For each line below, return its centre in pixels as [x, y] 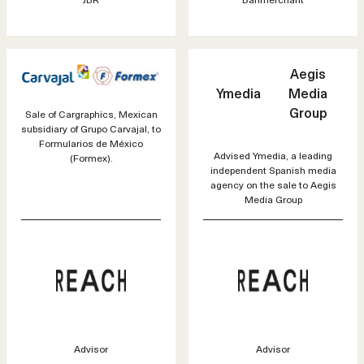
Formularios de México [91, 143]
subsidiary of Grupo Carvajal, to [91, 129]
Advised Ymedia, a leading [273, 156]
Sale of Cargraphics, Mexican [91, 114]
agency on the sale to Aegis [273, 185]
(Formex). [91, 158]
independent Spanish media [273, 170]
